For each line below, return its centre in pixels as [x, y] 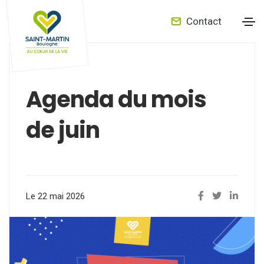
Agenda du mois [116, 99]
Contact [203, 21]
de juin [63, 130]
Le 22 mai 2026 [55, 196]
